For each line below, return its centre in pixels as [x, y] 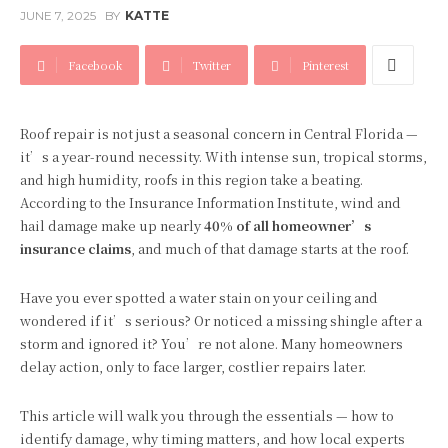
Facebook [95, 65]
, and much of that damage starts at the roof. [270, 248]
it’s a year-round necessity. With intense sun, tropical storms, [223, 156]
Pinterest [325, 65]
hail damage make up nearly [112, 225]
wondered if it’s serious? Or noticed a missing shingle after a [221, 320]
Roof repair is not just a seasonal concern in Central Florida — [219, 133]
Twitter [212, 65]
